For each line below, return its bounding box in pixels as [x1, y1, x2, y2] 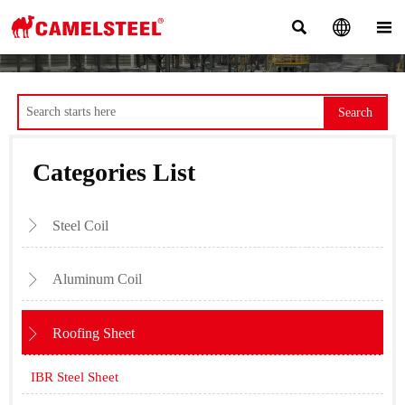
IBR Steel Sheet [31, 370, 118, 385]
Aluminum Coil [52, 271, 142, 287]
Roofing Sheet [52, 325, 135, 342]
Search [338, 105, 373, 119]
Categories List [33, 157, 195, 186]
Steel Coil [52, 217, 108, 233]
